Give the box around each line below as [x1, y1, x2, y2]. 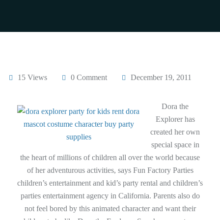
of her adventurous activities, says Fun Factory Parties [27, 166, 193, 175]
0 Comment [71, 73, 107, 82]
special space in [151, 140, 199, 149]
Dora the [162, 102, 189, 111]
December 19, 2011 [131, 73, 192, 82]
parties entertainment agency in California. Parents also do [20, 192, 200, 200]
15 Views [18, 73, 47, 82]
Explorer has [155, 115, 195, 124]
